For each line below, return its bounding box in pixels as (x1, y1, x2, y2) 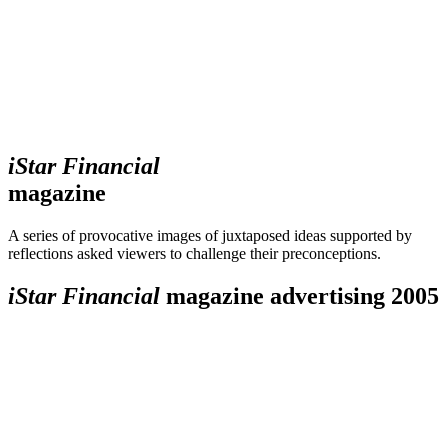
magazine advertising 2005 (160, 283, 439, 310)
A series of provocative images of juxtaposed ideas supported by (8, 227, 412, 245)
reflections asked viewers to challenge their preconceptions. (8, 245, 381, 263)
